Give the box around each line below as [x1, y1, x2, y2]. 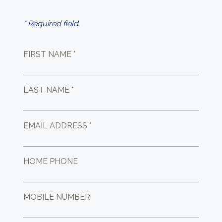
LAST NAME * [23, 85, 74, 95]
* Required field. [23, 18, 80, 28]
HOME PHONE [23, 156, 78, 166]
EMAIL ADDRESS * [23, 120, 92, 130]
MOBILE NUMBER [23, 192, 91, 202]
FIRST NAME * [23, 49, 76, 59]
